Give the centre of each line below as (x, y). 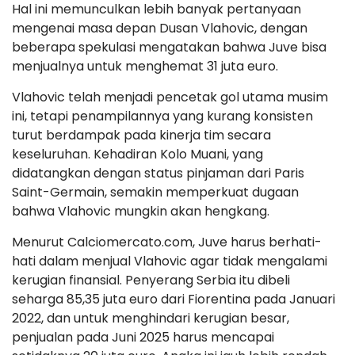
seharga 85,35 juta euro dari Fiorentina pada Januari (174, 299)
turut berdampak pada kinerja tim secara (141, 135)
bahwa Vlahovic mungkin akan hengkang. (141, 211)
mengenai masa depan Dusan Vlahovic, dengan (160, 28)
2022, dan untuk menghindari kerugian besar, (151, 318)
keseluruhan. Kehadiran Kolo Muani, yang (137, 154)
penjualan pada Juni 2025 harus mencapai (143, 337)
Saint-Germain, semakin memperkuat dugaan (155, 192)
